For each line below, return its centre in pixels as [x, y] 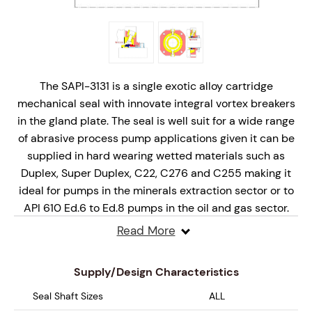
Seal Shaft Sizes [68, 296]
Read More [146, 231]
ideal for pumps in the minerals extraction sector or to [156, 191]
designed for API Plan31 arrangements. [156, 274]
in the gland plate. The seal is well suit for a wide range [156, 121]
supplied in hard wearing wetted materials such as [156, 156]
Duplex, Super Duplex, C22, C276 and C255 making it [156, 173]
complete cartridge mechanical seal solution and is [156, 257]
